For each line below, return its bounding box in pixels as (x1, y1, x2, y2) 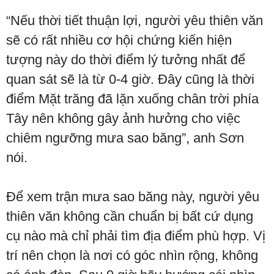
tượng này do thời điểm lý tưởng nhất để (6, 52, 245, 67)
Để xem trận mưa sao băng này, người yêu (6, 189, 259, 204)
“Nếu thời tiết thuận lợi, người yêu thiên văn (6, 13, 263, 28)
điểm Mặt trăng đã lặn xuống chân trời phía (6, 91, 259, 106)
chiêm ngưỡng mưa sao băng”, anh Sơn (6, 130, 244, 146)
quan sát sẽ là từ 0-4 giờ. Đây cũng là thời (6, 72, 254, 87)
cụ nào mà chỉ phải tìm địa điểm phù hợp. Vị (6, 228, 265, 243)
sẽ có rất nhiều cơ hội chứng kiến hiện (6, 32, 232, 48)
